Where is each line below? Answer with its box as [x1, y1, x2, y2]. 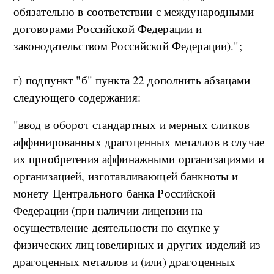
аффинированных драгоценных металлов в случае [13, 134, 265, 150]
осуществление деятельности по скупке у [13, 220, 220, 235]
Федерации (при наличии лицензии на [13, 202, 203, 218]
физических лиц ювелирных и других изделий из [13, 237, 261, 253]
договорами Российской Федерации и [13, 21, 202, 37]
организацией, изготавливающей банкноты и [13, 168, 239, 184]
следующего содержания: [13, 89, 141, 105]
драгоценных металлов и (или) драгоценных [13, 254, 236, 270]
